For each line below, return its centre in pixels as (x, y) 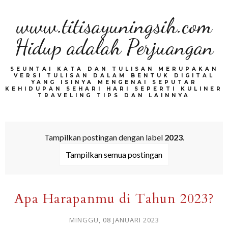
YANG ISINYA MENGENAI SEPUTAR (114, 82)
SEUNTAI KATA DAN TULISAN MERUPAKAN (114, 69)
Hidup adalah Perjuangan (114, 47)
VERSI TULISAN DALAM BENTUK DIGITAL (114, 76)
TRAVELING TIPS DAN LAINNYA (114, 95)
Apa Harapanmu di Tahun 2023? (114, 199)
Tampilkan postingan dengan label (104, 137)
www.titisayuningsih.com (114, 26)
